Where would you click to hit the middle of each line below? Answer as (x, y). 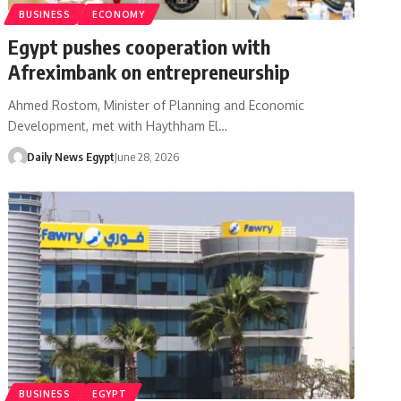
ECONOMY (118, 14)
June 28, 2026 (146, 156)
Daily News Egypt (70, 156)
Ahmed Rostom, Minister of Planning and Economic (157, 105)
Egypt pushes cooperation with (140, 46)
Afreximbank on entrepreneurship (149, 71)
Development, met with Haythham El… (118, 125)
